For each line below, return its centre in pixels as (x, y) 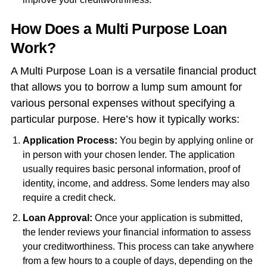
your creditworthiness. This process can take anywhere (138, 247)
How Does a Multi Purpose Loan (119, 29)
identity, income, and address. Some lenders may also (136, 184)
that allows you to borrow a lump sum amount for (126, 87)
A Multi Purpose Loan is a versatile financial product (133, 71)
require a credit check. (69, 198)
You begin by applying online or (185, 141)
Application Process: (70, 141)
